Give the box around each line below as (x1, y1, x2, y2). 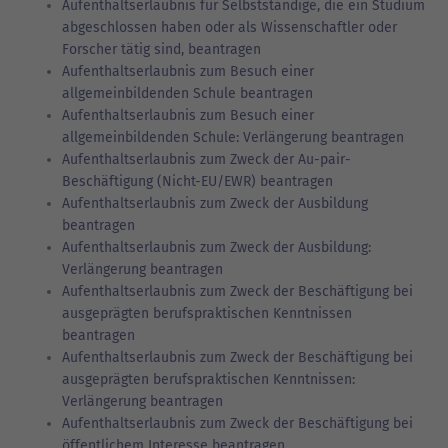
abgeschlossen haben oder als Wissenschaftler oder (62, 18, 397, 36)
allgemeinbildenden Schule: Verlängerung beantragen (62, 128, 404, 146)
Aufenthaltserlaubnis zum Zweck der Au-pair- (62, 150, 351, 168)
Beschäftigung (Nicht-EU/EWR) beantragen (62, 172, 333, 190)
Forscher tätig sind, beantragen (62, 40, 261, 58)
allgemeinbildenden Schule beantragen (62, 84, 313, 102)
